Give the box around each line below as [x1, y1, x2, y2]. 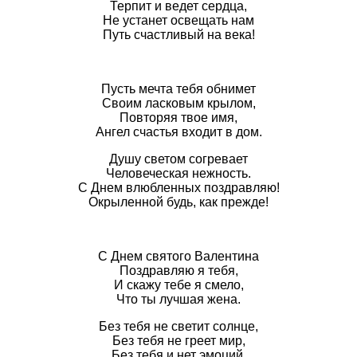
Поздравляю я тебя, [119, 264, 238, 278]
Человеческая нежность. [106, 167, 251, 181]
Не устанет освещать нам [103, 14, 254, 28]
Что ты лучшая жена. [116, 292, 241, 307]
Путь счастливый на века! [102, 28, 255, 42]
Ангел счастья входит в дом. [95, 125, 262, 139]
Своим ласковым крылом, [101, 96, 256, 111]
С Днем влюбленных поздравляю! [77, 181, 280, 195]
